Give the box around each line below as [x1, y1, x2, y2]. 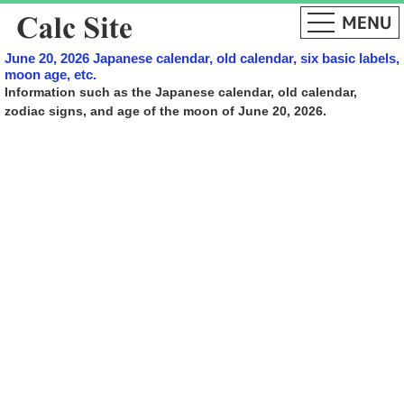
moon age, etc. [5, 67, 96, 82]
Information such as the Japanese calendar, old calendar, [5, 85, 357, 99]
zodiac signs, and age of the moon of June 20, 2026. [5, 104, 326, 118]
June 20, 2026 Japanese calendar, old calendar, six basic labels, [5, 50, 399, 66]
